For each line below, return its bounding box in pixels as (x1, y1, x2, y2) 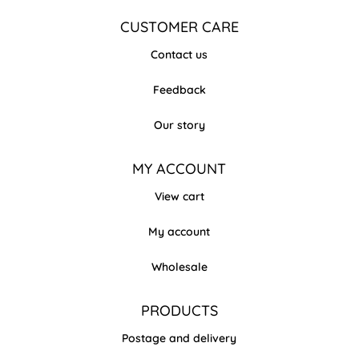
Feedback (152, 83, 206, 97)
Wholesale (151, 260, 208, 274)
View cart (154, 189, 204, 204)
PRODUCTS (140, 301, 218, 320)
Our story (153, 118, 205, 132)
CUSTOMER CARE (119, 18, 239, 36)
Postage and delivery (122, 331, 237, 345)
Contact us (151, 47, 208, 62)
